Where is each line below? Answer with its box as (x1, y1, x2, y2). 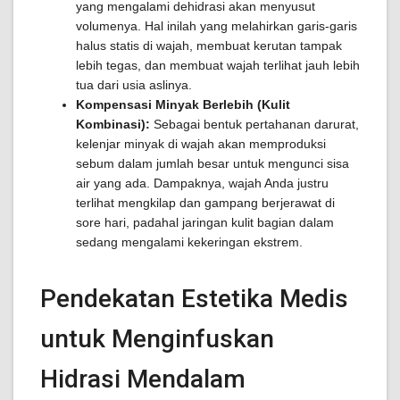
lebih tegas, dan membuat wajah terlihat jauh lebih (76, 58, 360, 72)
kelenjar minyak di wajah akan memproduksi (76, 137, 326, 151)
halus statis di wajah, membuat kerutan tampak (76, 38, 342, 53)
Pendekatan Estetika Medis (40, 284, 348, 313)
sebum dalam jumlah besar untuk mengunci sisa (76, 156, 349, 171)
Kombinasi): (76, 117, 150, 131)
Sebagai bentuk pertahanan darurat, (150, 117, 359, 131)
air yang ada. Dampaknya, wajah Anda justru (76, 176, 329, 190)
